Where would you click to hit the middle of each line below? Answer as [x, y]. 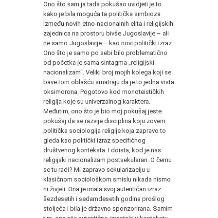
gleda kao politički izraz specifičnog [94, 140]
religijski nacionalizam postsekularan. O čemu [108, 160]
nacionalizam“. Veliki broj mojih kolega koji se [107, 72]
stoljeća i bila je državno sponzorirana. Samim [108, 208]
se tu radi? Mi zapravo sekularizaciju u [97, 169]
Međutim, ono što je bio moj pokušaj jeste [102, 111]
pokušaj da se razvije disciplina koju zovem [104, 121]
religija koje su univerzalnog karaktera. [97, 101]
